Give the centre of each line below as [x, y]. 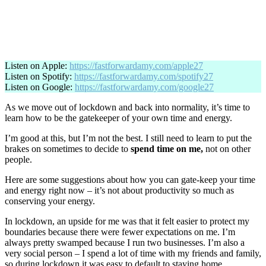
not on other [227, 148]
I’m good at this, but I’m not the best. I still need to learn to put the [128, 138]
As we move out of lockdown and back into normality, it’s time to [127, 107]
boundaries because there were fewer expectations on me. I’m [120, 232]
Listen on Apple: [37, 65]
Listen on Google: [40, 87]
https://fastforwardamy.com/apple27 [136, 65]
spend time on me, [167, 148]
